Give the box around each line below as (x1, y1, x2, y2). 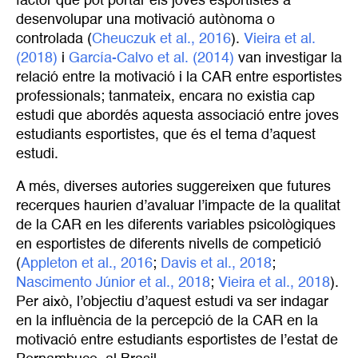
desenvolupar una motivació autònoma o (16, 12, 275, 27)
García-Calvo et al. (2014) (69, 50, 234, 66)
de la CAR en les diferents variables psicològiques (16, 218, 336, 233)
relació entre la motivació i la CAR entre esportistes (16, 70, 342, 85)
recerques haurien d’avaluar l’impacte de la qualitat (16, 199, 340, 214)
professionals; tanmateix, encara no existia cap (16, 89, 315, 104)
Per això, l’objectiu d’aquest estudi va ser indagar (16, 295, 328, 310)
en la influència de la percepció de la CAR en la (16, 314, 318, 329)
